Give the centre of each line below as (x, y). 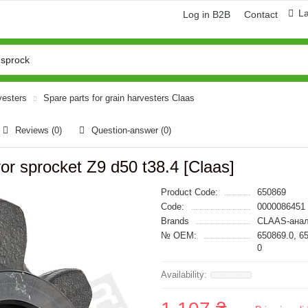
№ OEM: (179, 235)
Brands (175, 221)
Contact (261, 14)
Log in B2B (207, 14)
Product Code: (189, 192)
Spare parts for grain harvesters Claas (119, 98)
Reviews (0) (38, 130)
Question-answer (126, 130)
